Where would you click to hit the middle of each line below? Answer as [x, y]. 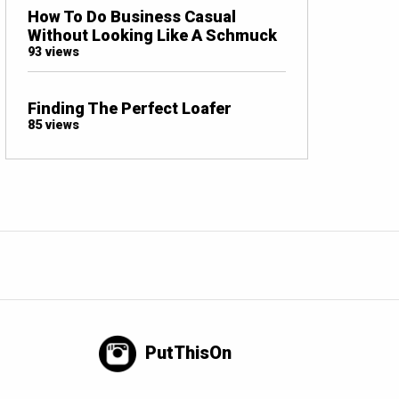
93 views [53, 52]
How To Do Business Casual [132, 16]
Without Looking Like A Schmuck [152, 35]
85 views [53, 125]
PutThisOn [189, 352]
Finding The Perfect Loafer [130, 108]
